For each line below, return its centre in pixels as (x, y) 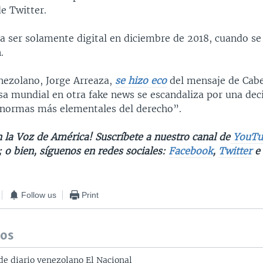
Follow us (39, 195)
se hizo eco (141, 81)
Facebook (191, 151)
